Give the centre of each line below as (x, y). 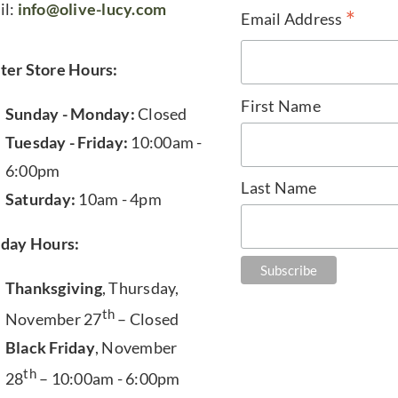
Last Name (279, 188)
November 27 (53, 318)
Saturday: (40, 199)
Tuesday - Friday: (68, 142)
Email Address (293, 18)
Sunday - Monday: (70, 113)
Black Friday (50, 347)
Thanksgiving (53, 287)
